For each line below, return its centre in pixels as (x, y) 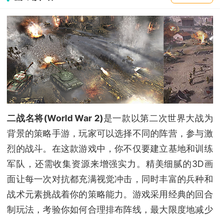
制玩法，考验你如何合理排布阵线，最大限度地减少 (110, 210)
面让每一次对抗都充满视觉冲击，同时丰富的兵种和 (110, 179)
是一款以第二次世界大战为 (158, 118)
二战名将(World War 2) (55, 118)
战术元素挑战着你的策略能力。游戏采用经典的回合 (110, 194)
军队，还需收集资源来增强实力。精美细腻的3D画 (110, 164)
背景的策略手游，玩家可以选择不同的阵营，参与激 (110, 134)
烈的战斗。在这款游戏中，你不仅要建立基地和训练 (110, 149)
